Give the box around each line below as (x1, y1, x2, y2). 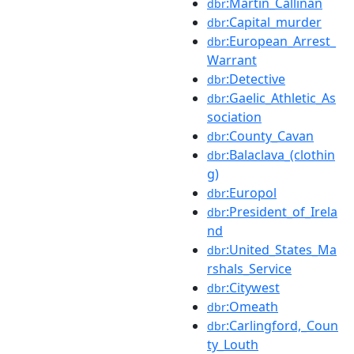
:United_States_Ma (226, 240, 337, 258)
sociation (207, 107, 262, 126)
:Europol (226, 183, 277, 201)
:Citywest (226, 278, 280, 296)
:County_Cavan (226, 126, 314, 145)
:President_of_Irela (226, 202, 337, 220)
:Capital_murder (226, 13, 322, 31)
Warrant (207, 51, 257, 69)
